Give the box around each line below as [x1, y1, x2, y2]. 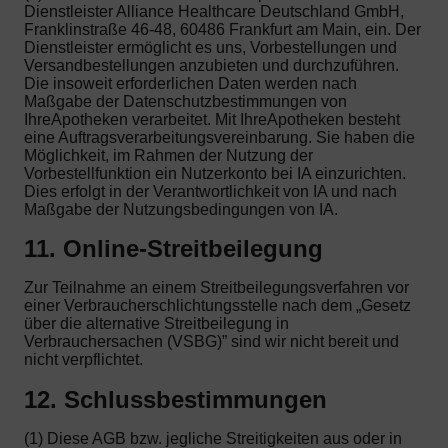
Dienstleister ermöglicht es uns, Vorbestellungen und [24, 38, 397, 56]
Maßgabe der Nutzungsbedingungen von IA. [24, 200, 338, 218]
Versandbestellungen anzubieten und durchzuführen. [24, 56, 399, 74]
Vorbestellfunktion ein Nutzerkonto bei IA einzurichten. [24, 164, 406, 182]
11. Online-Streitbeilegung [24, 235, 323, 263]
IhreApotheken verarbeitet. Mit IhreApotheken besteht [24, 110, 400, 128]
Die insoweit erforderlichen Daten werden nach [24, 74, 357, 92]
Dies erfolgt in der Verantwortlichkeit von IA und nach [24, 182, 397, 200]
